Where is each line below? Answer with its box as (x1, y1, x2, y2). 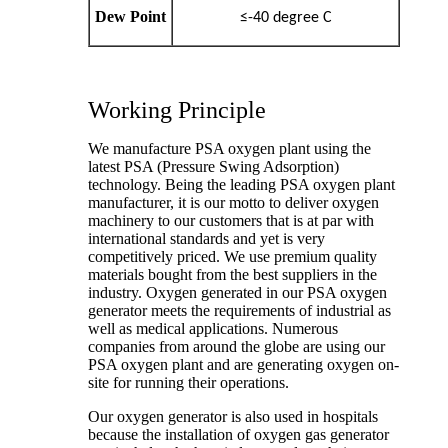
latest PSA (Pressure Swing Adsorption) (88, 158, 339, 176)
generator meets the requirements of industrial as (88, 302, 391, 320)
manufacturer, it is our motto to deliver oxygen (88, 194, 379, 212)
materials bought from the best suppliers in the (88, 266, 377, 284)
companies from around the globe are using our (88, 338, 385, 356)
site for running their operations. (88, 374, 289, 392)
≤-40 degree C (239, 10, 332, 27)
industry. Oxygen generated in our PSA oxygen (88, 284, 387, 302)
